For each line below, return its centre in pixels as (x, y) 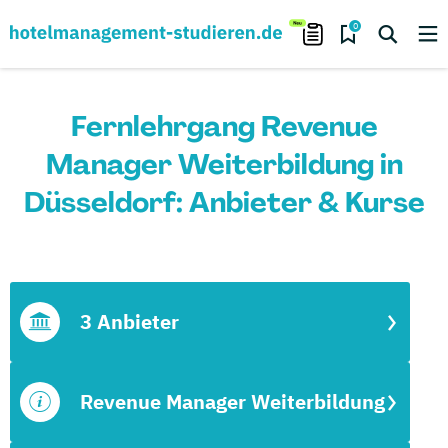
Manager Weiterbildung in (224, 164)
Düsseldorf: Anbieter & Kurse (224, 202)
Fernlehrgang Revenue (224, 126)
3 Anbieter (129, 321)
